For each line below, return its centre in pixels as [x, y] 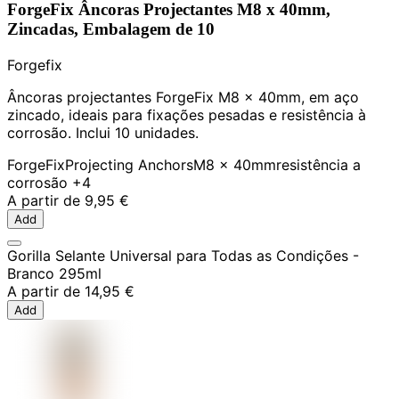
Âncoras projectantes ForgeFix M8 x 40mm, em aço [183, 98]
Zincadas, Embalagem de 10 [111, 29]
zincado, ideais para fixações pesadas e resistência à [187, 115]
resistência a [318, 165]
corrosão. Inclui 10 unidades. [103, 133]
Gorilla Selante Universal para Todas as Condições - [183, 256]
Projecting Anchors [129, 165]
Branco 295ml [54, 274]
